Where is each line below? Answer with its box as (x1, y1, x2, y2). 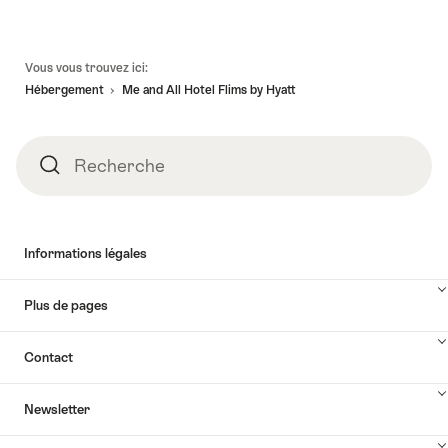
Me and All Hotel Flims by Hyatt (122, 83, 295, 98)
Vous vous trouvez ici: (25, 60, 148, 75)
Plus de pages (24, 298, 108, 314)
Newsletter (24, 402, 90, 418)
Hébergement (25, 83, 104, 98)
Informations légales (24, 246, 147, 262)
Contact (24, 350, 73, 366)
